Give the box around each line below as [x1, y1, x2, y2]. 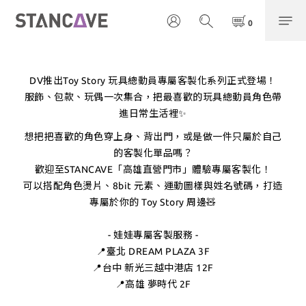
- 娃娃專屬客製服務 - [108, 229, 198, 240]
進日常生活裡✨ [119, 108, 187, 119]
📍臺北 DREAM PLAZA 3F [96, 246, 210, 257]
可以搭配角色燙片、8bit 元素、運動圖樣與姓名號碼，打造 [23, 180, 283, 191]
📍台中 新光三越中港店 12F [92, 262, 214, 273]
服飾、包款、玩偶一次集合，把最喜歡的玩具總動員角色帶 [24, 92, 282, 102]
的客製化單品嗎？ [113, 148, 193, 158]
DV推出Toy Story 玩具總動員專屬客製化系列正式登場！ [29, 75, 277, 86]
